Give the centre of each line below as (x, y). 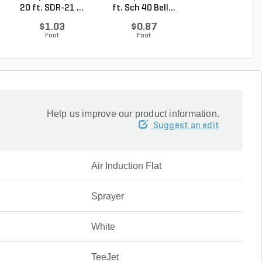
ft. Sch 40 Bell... (144, 8)
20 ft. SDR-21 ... (52, 8)
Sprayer (107, 196)
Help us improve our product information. (133, 113)
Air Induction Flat (126, 166)
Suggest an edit (186, 125)
